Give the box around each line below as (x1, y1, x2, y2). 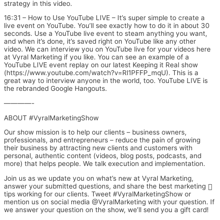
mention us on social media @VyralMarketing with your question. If (4, 197, 215, 206)
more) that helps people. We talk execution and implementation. (4, 160, 205, 168)
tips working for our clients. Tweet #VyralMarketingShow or (4, 190, 191, 198)
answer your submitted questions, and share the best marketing (4, 182, 206, 190)
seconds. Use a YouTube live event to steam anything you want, (4, 29, 207, 38)
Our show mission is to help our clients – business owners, (4, 128, 187, 137)
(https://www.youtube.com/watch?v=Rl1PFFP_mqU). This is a (4, 69, 198, 77)
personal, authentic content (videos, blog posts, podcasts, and (4, 152, 201, 160)
